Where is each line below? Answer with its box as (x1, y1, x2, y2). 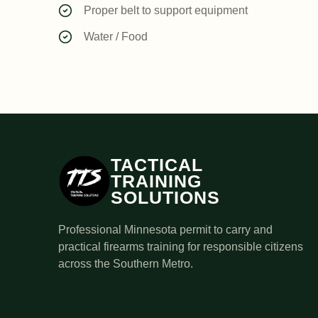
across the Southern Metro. (58, 258, 193, 270)
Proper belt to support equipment (84, 4, 248, 16)
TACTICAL (111, 155, 203, 175)
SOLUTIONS (111, 187, 220, 207)
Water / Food (84, 31, 148, 43)
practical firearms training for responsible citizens (58, 241, 303, 253)
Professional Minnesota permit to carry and (58, 224, 273, 236)
